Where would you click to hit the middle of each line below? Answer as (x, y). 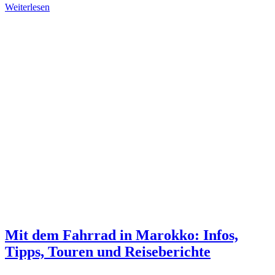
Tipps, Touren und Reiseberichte (108, 252)
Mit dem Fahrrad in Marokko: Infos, (122, 235)
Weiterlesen (27, 7)
